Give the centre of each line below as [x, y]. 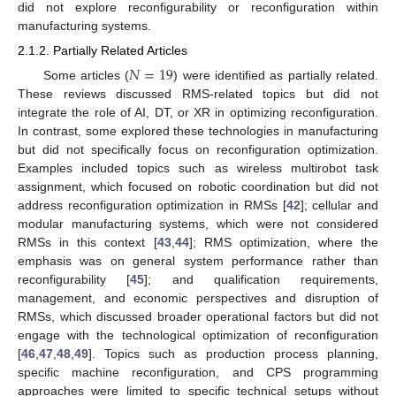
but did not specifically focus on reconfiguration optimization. [198, 149]
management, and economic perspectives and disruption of [198, 297]
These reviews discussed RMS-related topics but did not [198, 93]
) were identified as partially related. [276, 75]
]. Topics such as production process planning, [233, 353]
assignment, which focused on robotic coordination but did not [198, 186]
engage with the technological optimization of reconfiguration [198, 335]
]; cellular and [339, 205]
